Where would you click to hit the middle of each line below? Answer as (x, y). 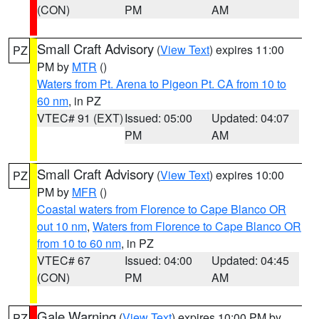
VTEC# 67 (64, 260)
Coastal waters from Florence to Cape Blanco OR (162, 209)
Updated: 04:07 (251, 118)
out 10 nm (62, 226)
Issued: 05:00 (158, 118)
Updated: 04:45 (251, 260)
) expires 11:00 (247, 49)
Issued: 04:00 (158, 260)
